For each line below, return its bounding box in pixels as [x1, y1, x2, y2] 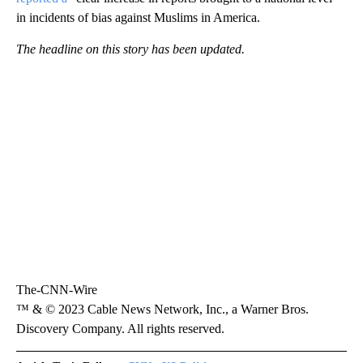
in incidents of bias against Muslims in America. [16, 10, 260, 24]
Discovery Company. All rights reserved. [16, 321, 224, 335]
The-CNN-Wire [16, 282, 97, 297]
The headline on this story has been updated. [16, 41, 245, 56]
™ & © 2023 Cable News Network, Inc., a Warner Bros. [16, 301, 309, 316]
